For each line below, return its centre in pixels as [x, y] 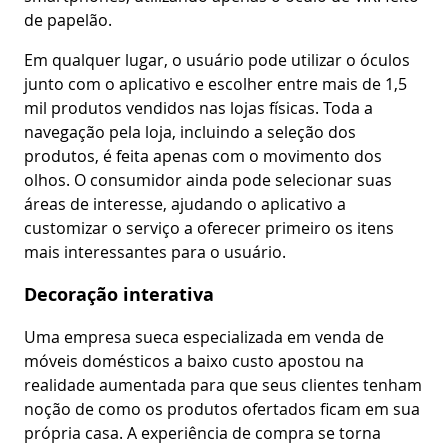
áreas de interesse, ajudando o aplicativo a [185, 204]
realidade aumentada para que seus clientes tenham [223, 385]
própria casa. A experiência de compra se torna [202, 433]
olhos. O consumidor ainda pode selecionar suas [208, 180]
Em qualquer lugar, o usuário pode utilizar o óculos [217, 60]
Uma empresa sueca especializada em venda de [204, 337]
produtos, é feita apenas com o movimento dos [203, 156]
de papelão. [68, 20]
